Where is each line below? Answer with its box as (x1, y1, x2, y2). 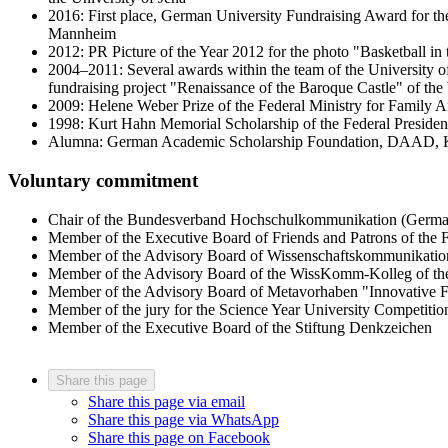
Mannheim (48, 25, 116, 43)
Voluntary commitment (8, 169, 198, 191)
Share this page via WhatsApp (88, 410, 279, 428)
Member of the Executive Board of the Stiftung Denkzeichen (48, 318, 432, 336)
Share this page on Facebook (88, 428, 270, 446)
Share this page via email (88, 392, 245, 410)
